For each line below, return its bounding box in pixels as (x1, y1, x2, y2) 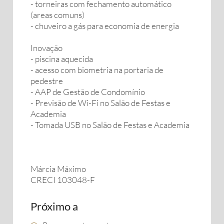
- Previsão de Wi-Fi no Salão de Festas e (30, 97, 170, 108)
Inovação (30, 42, 62, 53)
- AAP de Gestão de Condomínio (30, 86, 145, 97)
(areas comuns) (30, 9, 84, 20)
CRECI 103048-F (30, 174, 95, 185)
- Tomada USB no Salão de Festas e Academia (30, 119, 189, 130)
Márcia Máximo (30, 163, 86, 174)
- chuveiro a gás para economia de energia (30, 20, 179, 31)
